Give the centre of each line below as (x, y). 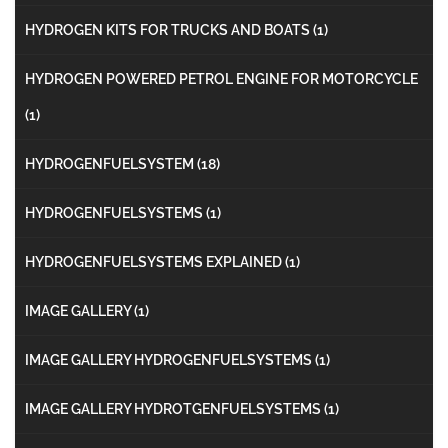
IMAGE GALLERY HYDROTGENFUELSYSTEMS (174, 408)
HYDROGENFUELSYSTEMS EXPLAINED (155, 261)
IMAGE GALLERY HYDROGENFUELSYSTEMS (170, 359)
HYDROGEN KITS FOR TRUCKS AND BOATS (169, 29)
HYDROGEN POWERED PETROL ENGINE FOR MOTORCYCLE (221, 78)
